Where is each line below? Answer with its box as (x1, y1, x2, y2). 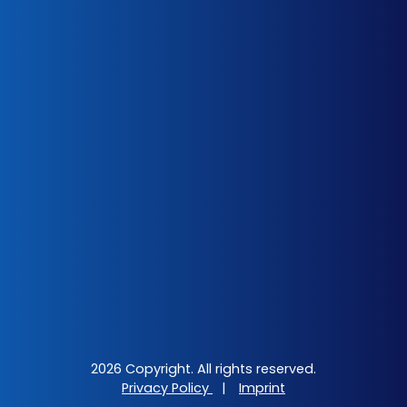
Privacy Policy (122, 379, 213, 397)
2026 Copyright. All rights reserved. (91, 360, 316, 378)
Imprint (239, 379, 285, 397)
